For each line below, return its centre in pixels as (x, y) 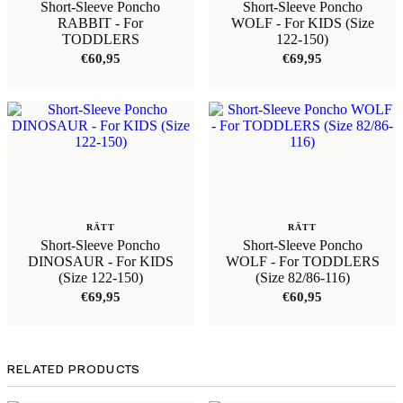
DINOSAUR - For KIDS (100, 261)
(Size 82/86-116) (302, 277)
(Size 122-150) (100, 277)
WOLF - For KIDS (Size (302, 22)
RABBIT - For (101, 22)
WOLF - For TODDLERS (302, 261)
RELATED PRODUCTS (74, 370)
